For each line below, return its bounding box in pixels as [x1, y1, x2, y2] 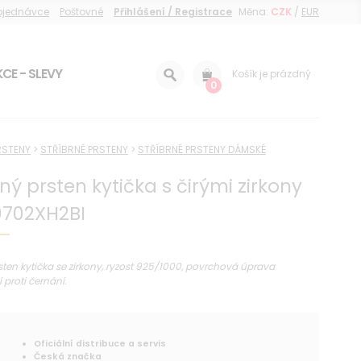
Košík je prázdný [232, 67, 311, 81]
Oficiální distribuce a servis [34, 337, 166, 350]
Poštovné [60, 5, 103, 19]
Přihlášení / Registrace [114, 5, 232, 19]
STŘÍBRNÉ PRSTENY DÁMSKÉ [138, 143, 266, 157]
